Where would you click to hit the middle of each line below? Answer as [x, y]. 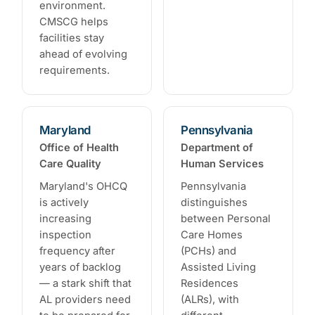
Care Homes [212, 235]
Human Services [222, 163]
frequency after [78, 251]
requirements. [75, 70]
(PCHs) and [208, 251]
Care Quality [71, 163]
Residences [210, 284]
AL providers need [85, 300]
